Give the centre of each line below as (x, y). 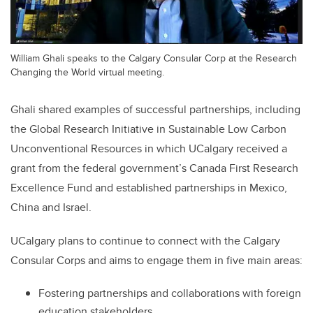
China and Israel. (51, 208)
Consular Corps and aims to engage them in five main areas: (156, 261)
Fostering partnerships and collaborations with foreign (170, 293)
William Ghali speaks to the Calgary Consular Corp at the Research (154, 58)
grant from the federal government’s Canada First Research (154, 168)
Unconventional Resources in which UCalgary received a (149, 149)
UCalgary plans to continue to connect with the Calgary (145, 241)
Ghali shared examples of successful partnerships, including (155, 110)
